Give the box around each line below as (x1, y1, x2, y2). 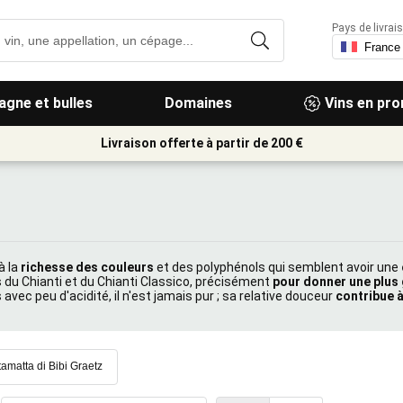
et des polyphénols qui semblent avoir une (157, 260, 399, 274)
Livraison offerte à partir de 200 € (100, 136, 303, 150)
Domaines (164, 94, 232, 112)
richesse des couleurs (21, 260, 154, 274)
